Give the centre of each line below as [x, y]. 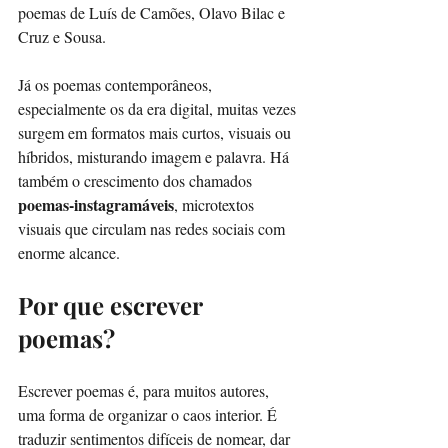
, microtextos [216, 204]
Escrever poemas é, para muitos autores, [145, 390]
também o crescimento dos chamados [137, 180]
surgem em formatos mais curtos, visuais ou [156, 132]
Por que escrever [113, 304]
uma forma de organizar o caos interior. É [149, 414]
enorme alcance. [69, 252]
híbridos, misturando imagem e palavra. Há [155, 156]
